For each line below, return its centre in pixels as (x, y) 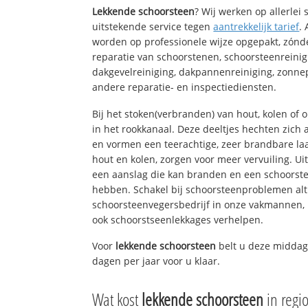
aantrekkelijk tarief (256, 26)
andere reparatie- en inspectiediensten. (185, 87)
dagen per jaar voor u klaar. (156, 261)
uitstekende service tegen (153, 26)
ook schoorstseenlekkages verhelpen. (178, 219)
